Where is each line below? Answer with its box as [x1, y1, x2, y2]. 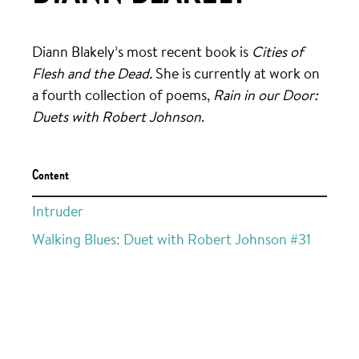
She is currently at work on [151, 63, 320, 83]
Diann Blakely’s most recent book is [31, 41, 252, 61]
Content [31, 168, 69, 184]
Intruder [31, 200, 83, 220]
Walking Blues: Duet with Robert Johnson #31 [31, 228, 311, 248]
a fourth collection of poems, [31, 84, 213, 104]
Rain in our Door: [212, 84, 318, 104]
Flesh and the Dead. [31, 63, 152, 83]
